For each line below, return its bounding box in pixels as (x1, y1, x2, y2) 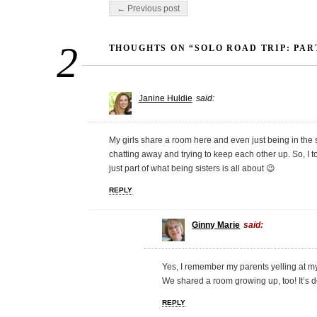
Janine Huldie (138, 93, 192, 103)
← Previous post (116, 3, 180, 13)
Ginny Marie (192, 219, 241, 230)
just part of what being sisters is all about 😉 (108, 163, 275, 173)
